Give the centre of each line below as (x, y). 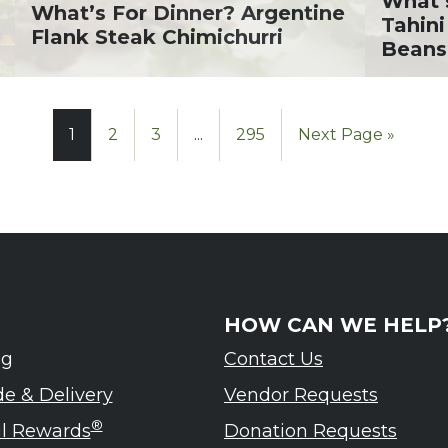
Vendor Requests (301, 395)
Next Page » (346, 134)
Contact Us (273, 359)
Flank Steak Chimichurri (157, 37)
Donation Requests (310, 431)
